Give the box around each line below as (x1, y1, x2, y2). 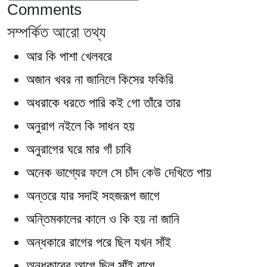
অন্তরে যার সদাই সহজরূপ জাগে (26, 188, 160, 203)
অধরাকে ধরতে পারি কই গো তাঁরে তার (26, 95, 181, 110)
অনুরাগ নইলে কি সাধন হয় (26, 118, 135, 133)
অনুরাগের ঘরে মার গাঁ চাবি (26, 141, 131, 157)
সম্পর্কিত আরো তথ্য (7, 23, 105, 41)
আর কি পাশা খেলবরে (26, 48, 112, 64)
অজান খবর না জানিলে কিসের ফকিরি (26, 72, 173, 87)
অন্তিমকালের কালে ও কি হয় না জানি (26, 211, 179, 226)
